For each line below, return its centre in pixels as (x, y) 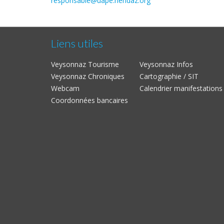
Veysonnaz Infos (166, 64)
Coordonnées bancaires (89, 100)
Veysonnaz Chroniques (88, 76)
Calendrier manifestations (181, 88)
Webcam (65, 88)
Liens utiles (77, 43)
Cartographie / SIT (169, 76)
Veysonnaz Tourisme (85, 64)
